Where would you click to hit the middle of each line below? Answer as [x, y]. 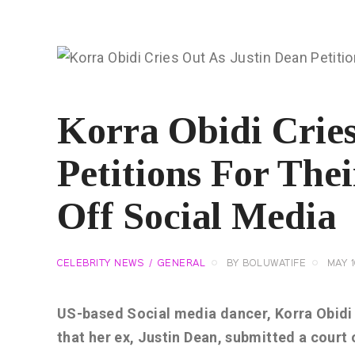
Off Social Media [197, 216]
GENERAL [181, 264]
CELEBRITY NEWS [100, 264]
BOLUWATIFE [274, 264]
